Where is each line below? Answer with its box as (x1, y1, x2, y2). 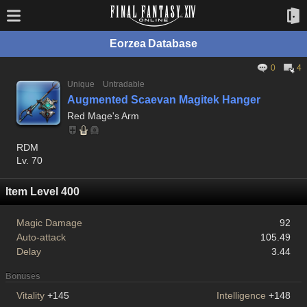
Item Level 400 (5, 186, 79, 197)
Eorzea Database (109, 38, 198, 49)
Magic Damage (16, 217, 82, 228)
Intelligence (217, 290, 267, 301)
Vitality (16, 290, 45, 301)
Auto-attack (16, 232, 66, 243)
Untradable (102, 79, 145, 89)
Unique (67, 79, 95, 89)
